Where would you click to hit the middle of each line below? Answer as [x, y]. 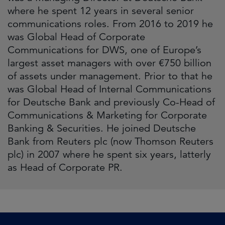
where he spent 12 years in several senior [101, 11]
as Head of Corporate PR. [65, 167]
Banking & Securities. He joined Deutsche [102, 128]
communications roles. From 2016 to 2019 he [110, 24]
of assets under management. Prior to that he [110, 76]
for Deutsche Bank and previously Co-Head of [111, 102]
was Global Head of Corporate [76, 37]
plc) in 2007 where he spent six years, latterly [109, 154]
